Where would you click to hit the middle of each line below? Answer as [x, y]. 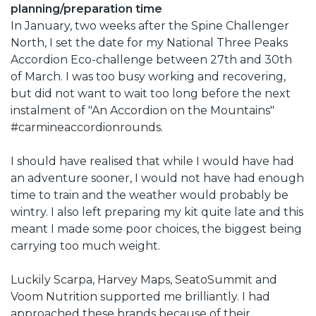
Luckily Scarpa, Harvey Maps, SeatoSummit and [144, 279]
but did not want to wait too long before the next [151, 93]
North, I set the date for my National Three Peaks [149, 42]
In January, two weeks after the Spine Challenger [150, 25]
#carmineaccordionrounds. [87, 127]
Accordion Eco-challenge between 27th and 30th [151, 59]
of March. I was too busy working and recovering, [148, 76]
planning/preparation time [86, 8]
